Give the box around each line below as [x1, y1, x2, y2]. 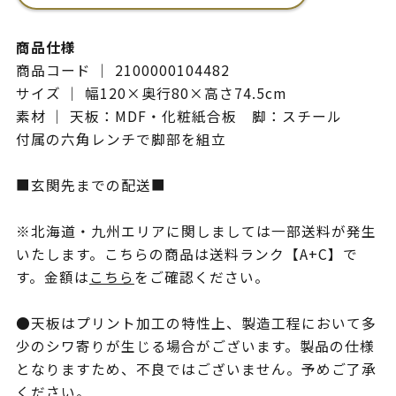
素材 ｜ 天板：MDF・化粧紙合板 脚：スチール [15, 105, 342, 126]
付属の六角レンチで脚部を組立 [15, 128, 226, 149]
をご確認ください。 [133, 266, 270, 287]
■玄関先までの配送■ [15, 174, 166, 195]
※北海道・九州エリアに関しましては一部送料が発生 [15, 220, 377, 241]
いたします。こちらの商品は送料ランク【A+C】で [15, 243, 358, 264]
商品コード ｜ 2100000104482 [15, 59, 230, 80]
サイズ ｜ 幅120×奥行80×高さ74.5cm [15, 82, 286, 103]
